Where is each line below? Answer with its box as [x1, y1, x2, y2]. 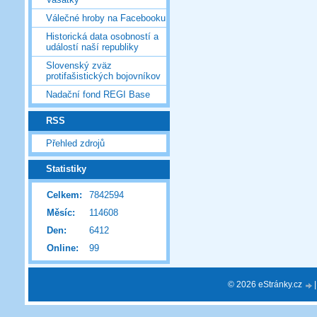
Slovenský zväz [46, 60, 112, 71]
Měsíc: [47, 207, 75, 219]
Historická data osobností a [46, 31, 158, 42]
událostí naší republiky [46, 42, 139, 53]
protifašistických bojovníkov [46, 71, 161, 82]
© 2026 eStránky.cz [228, 279, 304, 289]
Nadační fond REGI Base [46, 89, 150, 100]
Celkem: [47, 190, 82, 201]
